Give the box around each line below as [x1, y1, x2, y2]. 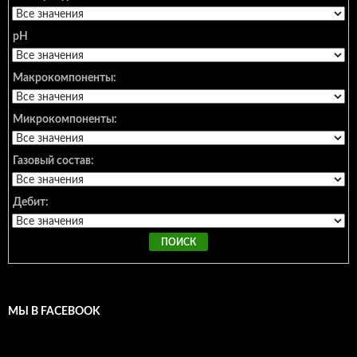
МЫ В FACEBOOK [8, 305, 100, 317]
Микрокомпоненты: [13, 113, 117, 125]
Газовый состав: [13, 155, 94, 167]
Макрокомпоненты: [13, 72, 116, 84]
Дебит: [13, 196, 49, 208]
